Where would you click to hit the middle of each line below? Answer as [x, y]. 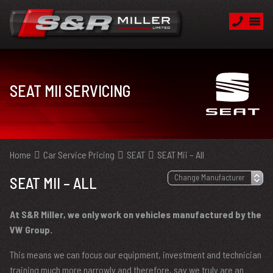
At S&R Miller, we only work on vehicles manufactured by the [136, 214]
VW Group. [31, 229]
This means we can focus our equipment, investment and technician [136, 254]
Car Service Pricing [79, 154]
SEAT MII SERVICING [70, 90]
